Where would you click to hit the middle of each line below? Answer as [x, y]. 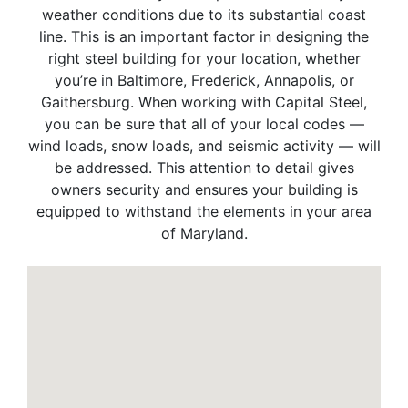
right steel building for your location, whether [204, 59]
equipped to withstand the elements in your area [204, 212]
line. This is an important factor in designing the [204, 37]
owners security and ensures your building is [204, 190]
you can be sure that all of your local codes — [204, 124]
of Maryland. [204, 234]
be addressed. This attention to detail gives [204, 168]
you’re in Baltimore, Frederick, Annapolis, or [204, 81]
